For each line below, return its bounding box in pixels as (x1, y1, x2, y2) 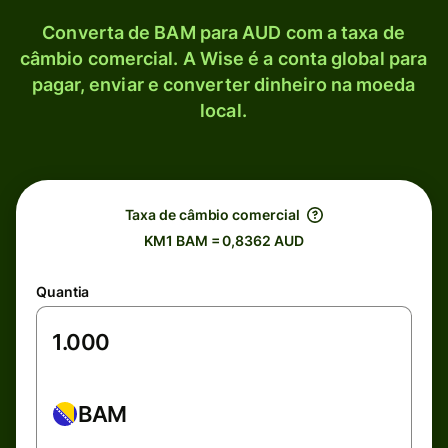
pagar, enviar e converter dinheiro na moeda (31, 74, 416, 95)
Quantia (36, 283, 90, 300)
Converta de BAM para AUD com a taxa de (42, 22, 405, 43)
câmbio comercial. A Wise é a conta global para (19, 48, 428, 69)
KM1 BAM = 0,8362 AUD (144, 232, 304, 249)
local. (200, 100, 247, 121)
